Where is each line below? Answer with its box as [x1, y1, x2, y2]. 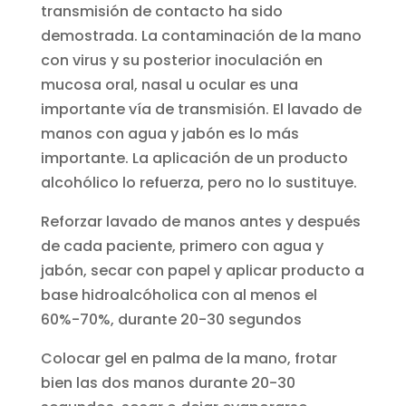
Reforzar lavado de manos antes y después [40, 210, 361, 232]
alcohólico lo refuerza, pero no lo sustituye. [40, 171, 357, 193]
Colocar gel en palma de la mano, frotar [40, 347, 337, 369]
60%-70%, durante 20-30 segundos [40, 308, 302, 330]
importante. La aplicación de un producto [40, 147, 348, 169]
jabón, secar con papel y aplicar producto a [40, 259, 364, 281]
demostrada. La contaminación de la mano [40, 24, 362, 46]
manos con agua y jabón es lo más [40, 122, 299, 144]
